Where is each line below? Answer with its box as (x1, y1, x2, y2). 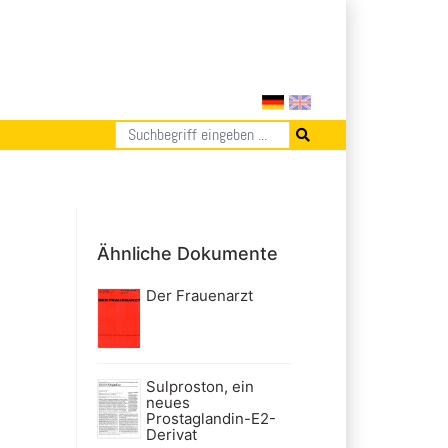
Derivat (145, 424, 197, 444)
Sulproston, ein (145, 376, 254, 396)
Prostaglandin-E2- (145, 408, 276, 428)
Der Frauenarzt (145, 285, 253, 305)
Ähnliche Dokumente (97, 242, 278, 264)
